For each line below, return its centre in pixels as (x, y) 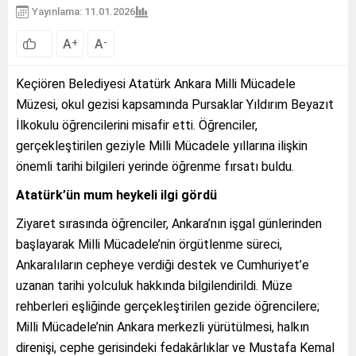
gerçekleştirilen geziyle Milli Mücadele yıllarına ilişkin (162, 145)
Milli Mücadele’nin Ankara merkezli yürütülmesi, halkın (163, 327)
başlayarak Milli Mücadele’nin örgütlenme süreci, (149, 244)
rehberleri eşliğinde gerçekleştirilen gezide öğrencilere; (168, 306)
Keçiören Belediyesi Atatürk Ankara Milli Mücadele (156, 83)
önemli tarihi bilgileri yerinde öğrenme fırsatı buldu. (155, 166)
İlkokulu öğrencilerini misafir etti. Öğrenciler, (137, 125)
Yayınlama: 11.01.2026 (83, 12)
